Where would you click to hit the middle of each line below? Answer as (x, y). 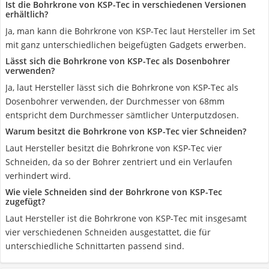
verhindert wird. (38, 176)
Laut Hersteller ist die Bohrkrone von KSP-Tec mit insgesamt (126, 218)
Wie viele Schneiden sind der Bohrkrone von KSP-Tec (114, 192)
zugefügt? (25, 201)
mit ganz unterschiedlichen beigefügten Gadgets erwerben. (126, 45)
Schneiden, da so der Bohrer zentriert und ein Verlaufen (119, 162)
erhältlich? (27, 14)
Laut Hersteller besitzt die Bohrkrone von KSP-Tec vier (114, 148)
